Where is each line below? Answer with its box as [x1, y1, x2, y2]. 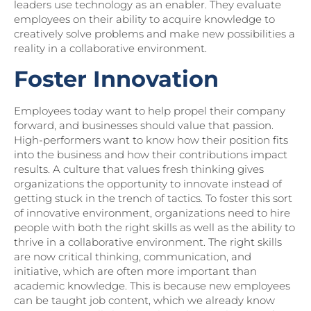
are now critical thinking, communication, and [14, 249, 251, 263]
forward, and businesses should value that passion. [14, 118, 274, 132]
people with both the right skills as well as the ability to [14, 220, 295, 234]
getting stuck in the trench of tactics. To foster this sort [14, 191, 292, 205]
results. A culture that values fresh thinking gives [14, 162, 264, 176]
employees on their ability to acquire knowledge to [14, 12, 275, 26]
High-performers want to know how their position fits [14, 133, 288, 146]
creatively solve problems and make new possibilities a [14, 27, 295, 41]
